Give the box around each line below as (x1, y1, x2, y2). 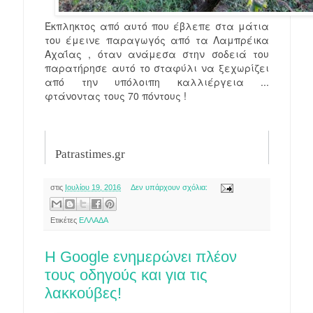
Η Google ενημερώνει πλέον (45, 248, 237, 266)
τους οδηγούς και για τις (45, 266, 208, 284)
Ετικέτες (50, 216, 79, 225)
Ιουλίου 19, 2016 (65, 183, 121, 191)
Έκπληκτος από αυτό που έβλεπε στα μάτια (45, 19, 269, 33)
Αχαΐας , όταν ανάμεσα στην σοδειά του (45, 47, 269, 61)
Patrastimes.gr (55, 147, 125, 161)
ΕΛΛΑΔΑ (79, 216, 108, 225)
